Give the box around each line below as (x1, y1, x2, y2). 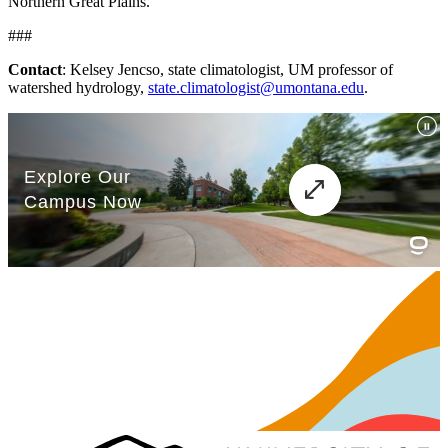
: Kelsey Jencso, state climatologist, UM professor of (62, 61, 393, 79)
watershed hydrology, (8, 79, 148, 97)
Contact (8, 61, 62, 79)
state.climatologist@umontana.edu (148, 79, 364, 97)
